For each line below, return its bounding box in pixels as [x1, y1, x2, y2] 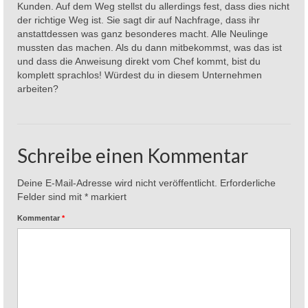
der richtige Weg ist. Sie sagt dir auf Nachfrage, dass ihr [17, 14, 260, 25]
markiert [88, 190, 126, 202]
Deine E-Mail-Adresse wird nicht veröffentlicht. [17, 177, 217, 188]
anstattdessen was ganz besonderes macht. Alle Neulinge [17, 27, 268, 39]
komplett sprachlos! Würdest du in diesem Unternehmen [17, 69, 262, 80]
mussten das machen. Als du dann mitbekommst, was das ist [17, 41, 282, 53]
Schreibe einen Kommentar [17, 143, 248, 167]
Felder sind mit [17, 190, 85, 202]
